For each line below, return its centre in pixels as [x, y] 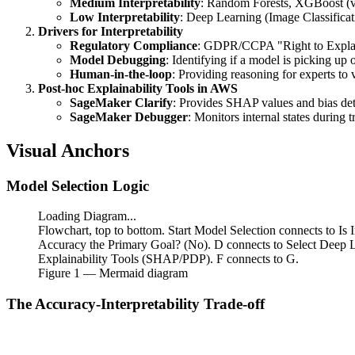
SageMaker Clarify [121, 102]
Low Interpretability [125, 17]
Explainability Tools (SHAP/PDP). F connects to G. [168, 259]
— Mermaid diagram [134, 273]
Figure [56, 273]
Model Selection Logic [78, 185]
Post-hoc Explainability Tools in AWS [138, 88]
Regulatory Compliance [134, 45]
